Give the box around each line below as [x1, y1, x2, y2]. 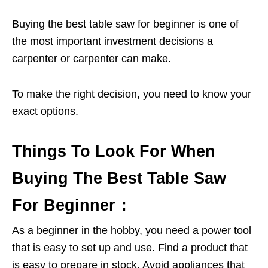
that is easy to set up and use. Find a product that [12, 242, 248, 254]
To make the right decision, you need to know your [12, 88, 251, 100]
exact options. [12, 105, 78, 118]
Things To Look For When [12, 142, 215, 161]
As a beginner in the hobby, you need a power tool [12, 224, 251, 237]
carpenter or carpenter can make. [12, 53, 171, 65]
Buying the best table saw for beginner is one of [12, 18, 239, 31]
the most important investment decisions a [12, 35, 213, 48]
